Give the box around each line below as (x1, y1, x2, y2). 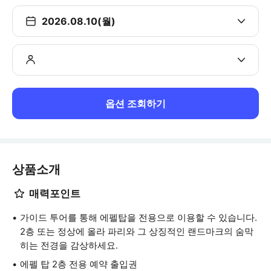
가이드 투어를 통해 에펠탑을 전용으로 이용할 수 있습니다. (20, 212, 257, 223)
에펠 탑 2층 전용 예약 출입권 (20, 258, 137, 270)
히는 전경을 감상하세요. (20, 240, 118, 251)
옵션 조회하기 (105, 97, 166, 109)
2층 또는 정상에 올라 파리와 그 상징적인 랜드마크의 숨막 (20, 226, 253, 237)
